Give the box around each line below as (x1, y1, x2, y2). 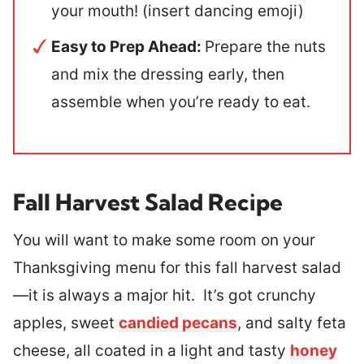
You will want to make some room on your (13, 230, 315, 249)
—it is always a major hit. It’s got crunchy (13, 285, 316, 305)
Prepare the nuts (205, 37, 326, 56)
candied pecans (119, 313, 237, 332)
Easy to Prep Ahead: (51, 37, 205, 56)
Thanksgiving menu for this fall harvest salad (13, 258, 341, 277)
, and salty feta (237, 313, 346, 332)
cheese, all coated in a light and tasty (13, 340, 290, 360)
